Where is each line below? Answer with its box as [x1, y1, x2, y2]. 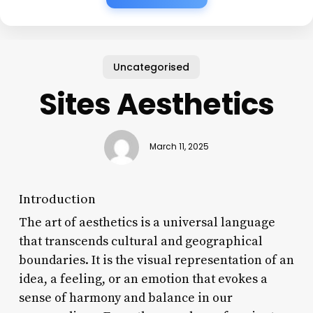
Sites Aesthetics [38, 83, 275, 125]
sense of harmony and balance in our [18, 289, 233, 306]
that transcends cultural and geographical [18, 233, 263, 249]
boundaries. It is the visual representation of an [18, 252, 294, 268]
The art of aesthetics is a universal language [18, 214, 275, 231]
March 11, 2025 [149, 141, 209, 153]
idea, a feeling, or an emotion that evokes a [18, 270, 268, 287]
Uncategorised [112, 59, 189, 74]
